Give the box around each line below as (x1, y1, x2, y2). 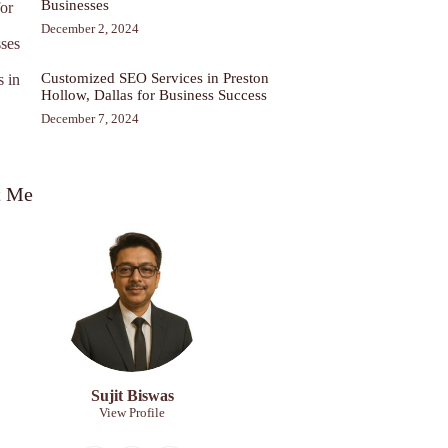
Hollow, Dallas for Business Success (41, 86, 268, 103)
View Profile (99, 405, 166, 421)
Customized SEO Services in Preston (41, 69, 270, 86)
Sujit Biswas (90, 387, 174, 405)
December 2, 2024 (41, 20, 140, 36)
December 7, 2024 (41, 110, 140, 126)
